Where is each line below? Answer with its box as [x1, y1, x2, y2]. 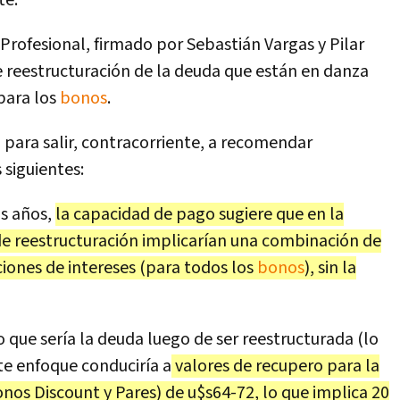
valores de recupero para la [171, 354, 379, 378]
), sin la [304, 256, 356, 279]
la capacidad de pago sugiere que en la [55, 203, 344, 226]
